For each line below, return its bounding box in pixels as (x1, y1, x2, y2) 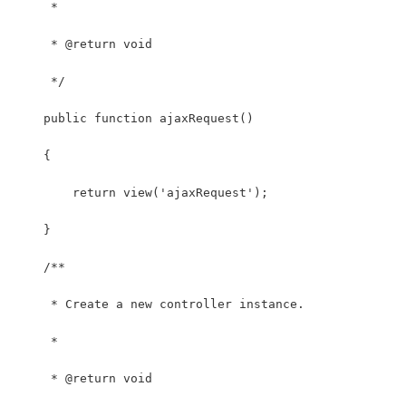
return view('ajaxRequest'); (14, 185, 268, 199)
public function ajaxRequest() (14, 111, 254, 125)
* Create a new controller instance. (14, 296, 304, 311)
